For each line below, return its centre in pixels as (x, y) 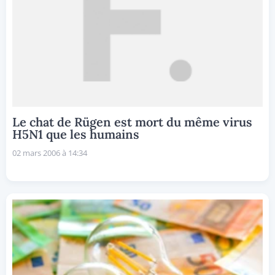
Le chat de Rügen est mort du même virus (132, 122)
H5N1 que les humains (76, 134)
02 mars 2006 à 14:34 (50, 153)
